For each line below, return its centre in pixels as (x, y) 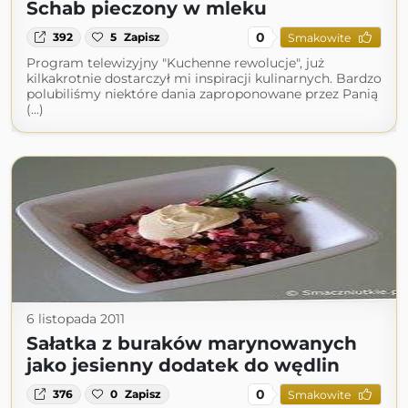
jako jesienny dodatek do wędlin (183, 365)
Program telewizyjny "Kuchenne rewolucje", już (175, 63)
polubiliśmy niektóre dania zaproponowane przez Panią (202, 94)
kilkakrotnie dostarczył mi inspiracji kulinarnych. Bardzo (204, 78)
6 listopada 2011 (76, 319)
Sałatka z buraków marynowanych (192, 343)
